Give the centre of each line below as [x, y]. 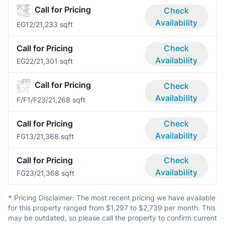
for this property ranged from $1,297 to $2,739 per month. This [112, 208]
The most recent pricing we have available [146, 198]
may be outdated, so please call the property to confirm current [113, 218]
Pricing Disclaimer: [44, 198]
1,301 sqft [57, 61]
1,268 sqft [69, 100]
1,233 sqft [56, 25]
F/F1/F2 [29, 100]
